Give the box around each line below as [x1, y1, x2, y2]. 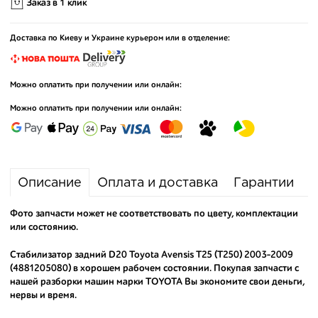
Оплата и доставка [97, 177, 218, 189]
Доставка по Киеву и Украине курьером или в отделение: [10, 34, 230, 43]
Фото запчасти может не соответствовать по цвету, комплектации [10, 209, 298, 219]
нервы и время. [10, 290, 77, 300]
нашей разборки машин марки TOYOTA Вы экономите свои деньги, [10, 277, 305, 287]
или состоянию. [10, 222, 78, 232]
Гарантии [234, 177, 294, 189]
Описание [18, 177, 82, 189]
